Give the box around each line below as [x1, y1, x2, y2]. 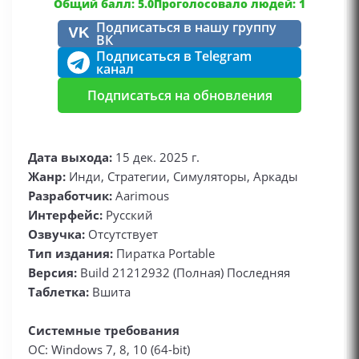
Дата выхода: [28, 149, 115, 165]
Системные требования [28, 322, 179, 338]
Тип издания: [28, 245, 113, 261]
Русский [106, 207, 153, 223]
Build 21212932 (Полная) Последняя [77, 264, 290, 280]
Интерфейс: [28, 207, 106, 223]
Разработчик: [28, 188, 112, 204]
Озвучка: [28, 226, 88, 242]
